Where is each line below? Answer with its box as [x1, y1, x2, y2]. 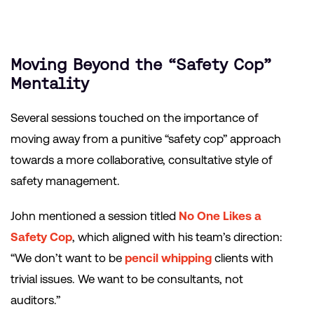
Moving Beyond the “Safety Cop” [11, 55, 271, 74]
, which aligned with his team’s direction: [72, 230, 282, 245]
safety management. [11, 174, 120, 189]
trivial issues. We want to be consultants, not [11, 272, 243, 287]
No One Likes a [179, 209, 261, 224]
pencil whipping [125, 251, 214, 266]
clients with [214, 251, 273, 266]
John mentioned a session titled [11, 209, 179, 224]
